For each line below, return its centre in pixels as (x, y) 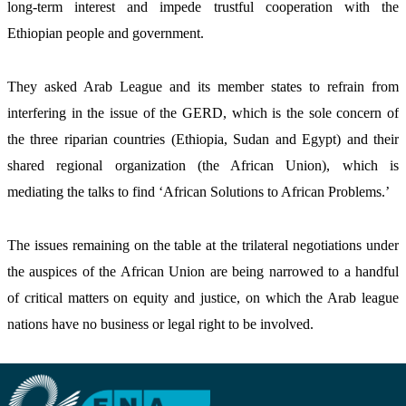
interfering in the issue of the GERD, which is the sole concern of (203, 113)
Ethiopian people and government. (106, 34)
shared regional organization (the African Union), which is (203, 166)
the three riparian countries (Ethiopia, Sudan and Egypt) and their (203, 140)
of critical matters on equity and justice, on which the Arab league (203, 298)
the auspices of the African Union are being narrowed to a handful (203, 272)
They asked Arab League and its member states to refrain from (203, 87)
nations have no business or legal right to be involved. (162, 324)
